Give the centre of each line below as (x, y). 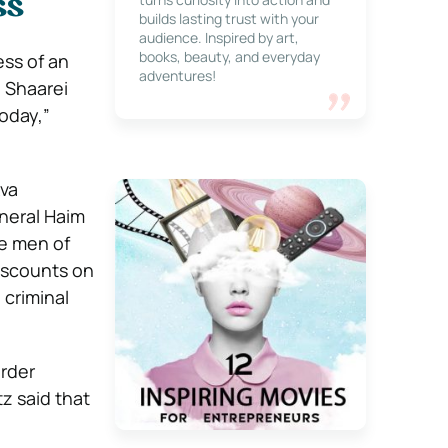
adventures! (177, 75)
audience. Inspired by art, (218, 37)
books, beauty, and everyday (229, 56)
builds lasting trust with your (228, 18)
